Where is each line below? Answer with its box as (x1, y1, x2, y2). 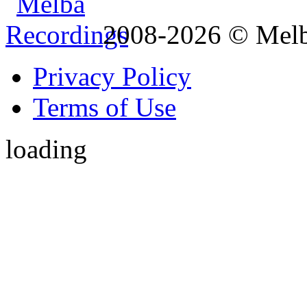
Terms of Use (33, 92, 176, 122)
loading (5, 134, 87, 164)
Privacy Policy (33, 61, 191, 91)
